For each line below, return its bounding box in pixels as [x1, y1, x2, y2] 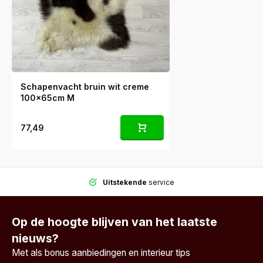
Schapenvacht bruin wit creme [21, 81, 149, 92]
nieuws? [12, 231, 59, 245]
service [146, 177, 174, 187]
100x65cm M [21, 92, 75, 103]
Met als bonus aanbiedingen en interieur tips [12, 247, 190, 258]
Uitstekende [102, 177, 147, 187]
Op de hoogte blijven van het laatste [12, 214, 217, 229]
